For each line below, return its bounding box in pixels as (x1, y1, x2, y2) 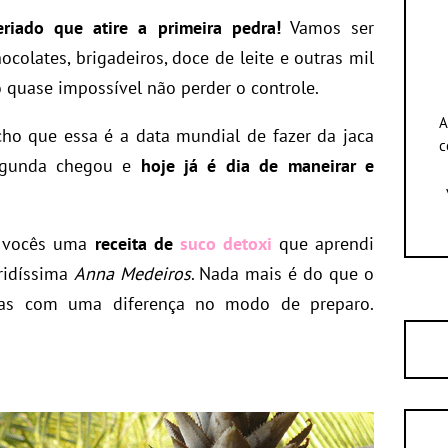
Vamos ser (280, 16, 375, 39)
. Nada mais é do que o (190, 262, 375, 285)
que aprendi (271, 232, 375, 255)
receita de (94, 232, 180, 255)
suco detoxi (179, 232, 272, 255)
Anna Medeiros (73, 262, 191, 285)
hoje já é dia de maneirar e (140, 154, 375, 177)
